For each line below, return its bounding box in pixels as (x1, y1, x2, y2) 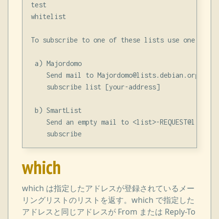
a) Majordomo (30, 59, 82, 67)
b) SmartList (30, 106, 82, 114)
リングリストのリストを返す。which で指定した (22, 194, 195, 205)
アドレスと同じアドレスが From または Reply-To (22, 206, 196, 217)
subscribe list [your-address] (30, 82, 160, 91)
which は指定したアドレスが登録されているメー (22, 182, 195, 194)
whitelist (30, 12, 66, 21)
